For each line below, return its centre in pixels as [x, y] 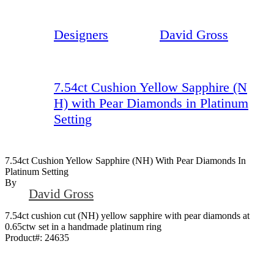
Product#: [25, 237]
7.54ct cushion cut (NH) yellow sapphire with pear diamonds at [127, 215]
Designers [81, 34]
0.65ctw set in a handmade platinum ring [83, 226]
